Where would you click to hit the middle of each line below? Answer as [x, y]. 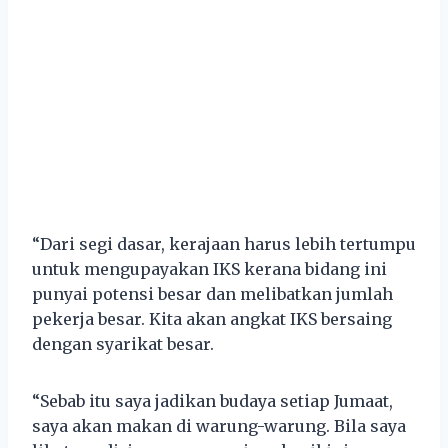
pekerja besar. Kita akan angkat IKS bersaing [212, 318]
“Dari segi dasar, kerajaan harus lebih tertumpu [224, 243]
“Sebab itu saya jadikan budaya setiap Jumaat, [212, 400]
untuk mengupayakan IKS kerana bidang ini [209, 268]
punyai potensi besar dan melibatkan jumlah [212, 293]
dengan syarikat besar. [123, 343]
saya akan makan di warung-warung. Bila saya [219, 425]
